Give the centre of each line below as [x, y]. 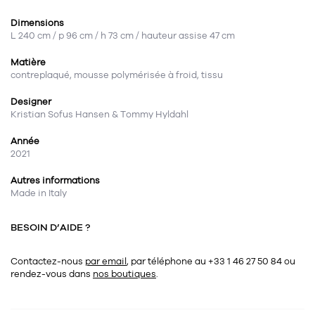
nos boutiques [124, 275]
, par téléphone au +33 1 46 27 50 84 [205, 262]
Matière [28, 63]
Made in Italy [39, 194]
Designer [31, 102]
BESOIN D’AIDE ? [50, 228]
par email [106, 262]
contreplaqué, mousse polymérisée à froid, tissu [117, 76]
